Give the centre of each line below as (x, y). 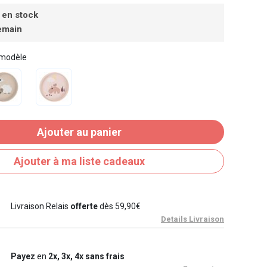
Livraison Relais (40, 206)
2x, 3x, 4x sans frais (86, 256)
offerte (84, 206)
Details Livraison (193, 219)
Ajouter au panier (79, 132)
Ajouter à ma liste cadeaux (79, 161)
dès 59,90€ (119, 206)
